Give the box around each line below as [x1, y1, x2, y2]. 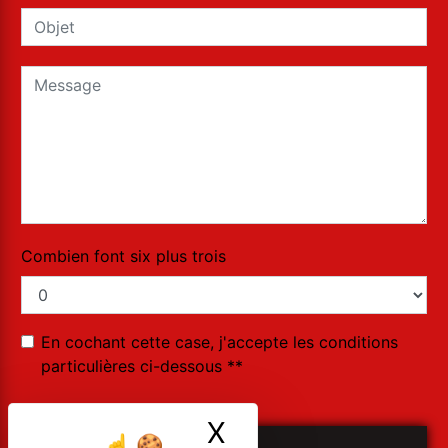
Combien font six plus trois [21, 246, 226, 267]
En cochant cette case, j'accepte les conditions [41, 332, 398, 353]
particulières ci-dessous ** [41, 356, 243, 377]
